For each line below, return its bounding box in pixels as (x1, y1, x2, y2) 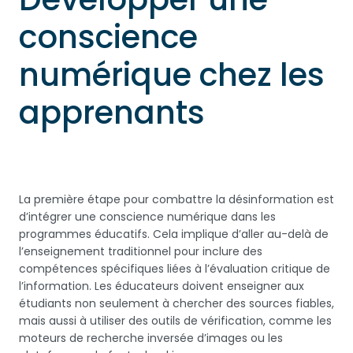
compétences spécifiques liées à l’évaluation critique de (19, 261, 330, 277)
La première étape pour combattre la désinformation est (19, 191, 334, 207)
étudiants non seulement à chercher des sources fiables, (19, 295, 334, 311)
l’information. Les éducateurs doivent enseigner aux (19, 278, 304, 294)
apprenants (19, 91, 205, 135)
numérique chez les (19, 53, 325, 97)
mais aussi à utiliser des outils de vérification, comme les (19, 313, 332, 329)
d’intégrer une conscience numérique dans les (19, 209, 276, 225)
